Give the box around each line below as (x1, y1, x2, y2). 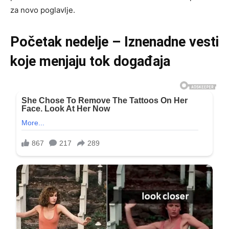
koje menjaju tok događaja (10, 53, 170, 70)
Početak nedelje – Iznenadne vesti (10, 34, 219, 51)
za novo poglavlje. (10, 5, 75, 15)
